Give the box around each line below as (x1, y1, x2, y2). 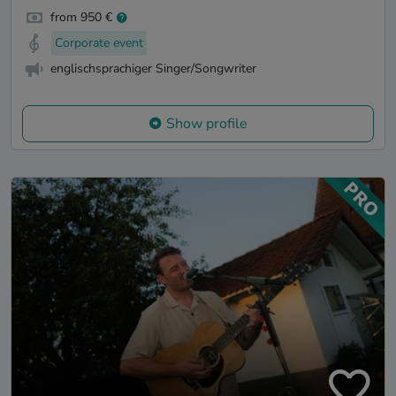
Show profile (166, 113, 247, 133)
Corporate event (55, 34, 143, 51)
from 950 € (50, 9, 112, 27)
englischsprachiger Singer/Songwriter (50, 59, 256, 77)
